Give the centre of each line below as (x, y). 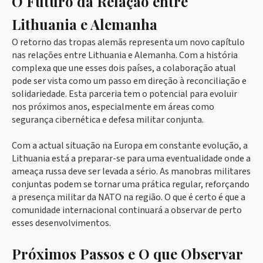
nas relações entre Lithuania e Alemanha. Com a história (125, 55)
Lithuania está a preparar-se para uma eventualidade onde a (131, 159)
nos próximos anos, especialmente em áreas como (113, 107)
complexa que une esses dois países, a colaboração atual (124, 68)
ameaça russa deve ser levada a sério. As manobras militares (131, 172)
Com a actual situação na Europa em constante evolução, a (130, 146)
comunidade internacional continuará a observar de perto (127, 210)
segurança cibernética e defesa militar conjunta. (108, 120)
